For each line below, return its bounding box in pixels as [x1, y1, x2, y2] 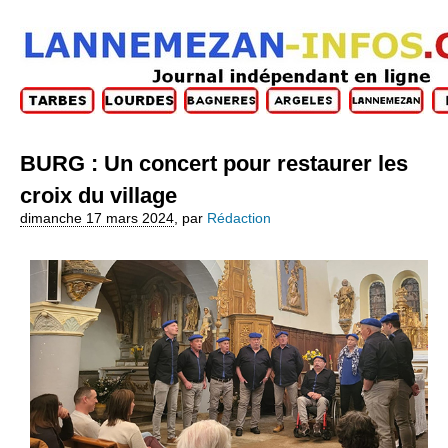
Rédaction [207, 210, 271, 226]
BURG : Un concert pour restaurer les [20, 150, 408, 176]
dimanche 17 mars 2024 [20, 210, 174, 226]
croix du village [20, 182, 177, 208]
